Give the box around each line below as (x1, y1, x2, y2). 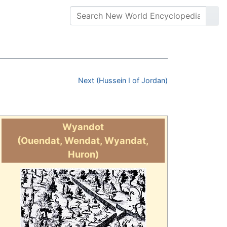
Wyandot (62, 121, 104, 133)
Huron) (67, 148, 99, 160)
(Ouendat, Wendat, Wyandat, (17, 135, 149, 146)
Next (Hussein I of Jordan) (78, 76, 168, 85)
